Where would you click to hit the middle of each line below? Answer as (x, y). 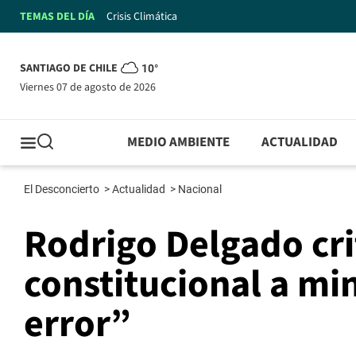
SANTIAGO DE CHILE (69, 69)
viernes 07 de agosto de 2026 (91, 87)
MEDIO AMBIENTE (179, 143)
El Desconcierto (63, 190)
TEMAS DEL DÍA (57, 16)
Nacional (201, 190)
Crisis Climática (142, 16)
